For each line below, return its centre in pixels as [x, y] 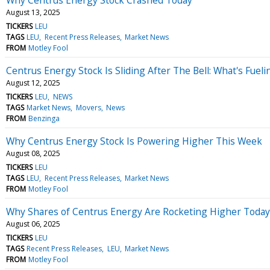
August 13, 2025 [33, 12]
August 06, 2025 [33, 224]
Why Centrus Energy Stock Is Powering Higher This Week [134, 141]
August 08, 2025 [33, 153]
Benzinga [44, 118]
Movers [88, 107]
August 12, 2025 [33, 83]
